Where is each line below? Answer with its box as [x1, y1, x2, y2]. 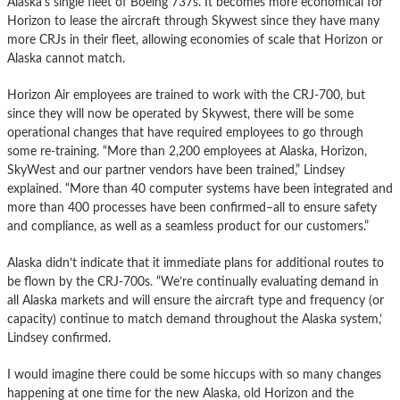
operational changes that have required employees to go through [7, 126, 363, 140]
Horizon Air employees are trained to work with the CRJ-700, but [7, 88, 365, 103]
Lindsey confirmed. [7, 331, 111, 346]
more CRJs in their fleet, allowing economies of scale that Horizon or [7, 33, 383, 47]
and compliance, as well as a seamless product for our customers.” [7, 220, 369, 234]
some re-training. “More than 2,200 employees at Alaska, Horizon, [7, 145, 367, 159]
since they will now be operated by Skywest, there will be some [7, 107, 354, 121]
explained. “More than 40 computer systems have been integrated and [7, 182, 393, 196]
